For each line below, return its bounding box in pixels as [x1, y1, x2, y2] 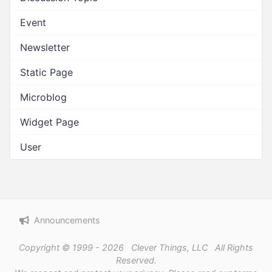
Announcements [34, 215, 100, 225]
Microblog [20, 91, 67, 103]
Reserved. [115, 255, 157, 265]
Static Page [20, 66, 73, 78]
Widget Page [20, 116, 79, 128]
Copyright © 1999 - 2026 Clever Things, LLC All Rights [19, 242, 253, 253]
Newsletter [20, 41, 70, 53]
